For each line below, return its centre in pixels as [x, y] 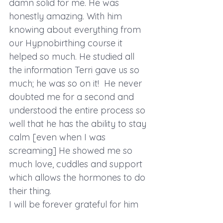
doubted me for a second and [73, 97]
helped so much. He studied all [73, 56]
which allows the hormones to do [78, 177]
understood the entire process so [78, 110]
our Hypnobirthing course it [67, 43]
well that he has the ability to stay [79, 123]
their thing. [30, 191]
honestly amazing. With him [67, 16]
